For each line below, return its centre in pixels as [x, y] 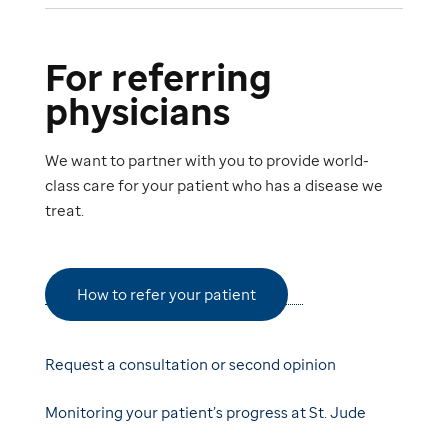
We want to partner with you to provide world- [207, 160]
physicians [137, 111]
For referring [158, 77]
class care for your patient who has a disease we [214, 185]
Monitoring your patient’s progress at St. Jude [205, 412]
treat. [64, 210]
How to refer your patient [166, 294]
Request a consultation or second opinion [190, 364]
